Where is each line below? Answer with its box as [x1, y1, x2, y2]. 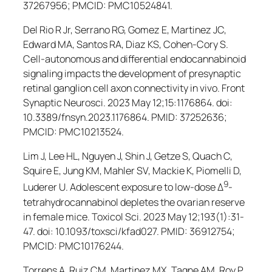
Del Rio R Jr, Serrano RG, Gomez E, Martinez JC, [23, 22, 226, 36]
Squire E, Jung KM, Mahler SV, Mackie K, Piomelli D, [23, 164, 242, 178]
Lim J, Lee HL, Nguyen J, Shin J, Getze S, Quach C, [23, 149, 233, 163]
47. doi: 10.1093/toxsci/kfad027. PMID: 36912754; [23, 224, 235, 238]
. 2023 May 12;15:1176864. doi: [103, 95, 233, 109]
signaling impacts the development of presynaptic [23, 66, 241, 80]
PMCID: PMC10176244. [23, 239, 124, 253]
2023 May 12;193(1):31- [141, 209, 244, 223]
